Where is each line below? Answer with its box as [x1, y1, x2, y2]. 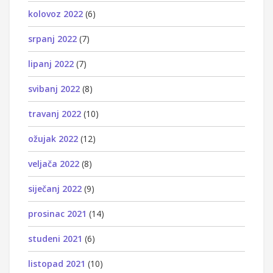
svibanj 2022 [28, 82, 80, 94]
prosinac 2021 [28, 207, 87, 219]
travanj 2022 [28, 107, 81, 119]
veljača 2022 [28, 157, 79, 169]
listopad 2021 [28, 257, 85, 269]
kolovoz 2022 [28, 7, 83, 19]
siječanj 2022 [28, 182, 82, 194]
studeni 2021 [28, 232, 82, 244]
